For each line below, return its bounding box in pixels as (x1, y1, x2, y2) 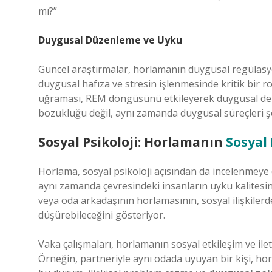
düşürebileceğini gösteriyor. (38, 208, 165, 222)
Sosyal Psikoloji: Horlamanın (38, 134, 226, 151)
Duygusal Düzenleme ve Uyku (38, 33, 182, 47)
